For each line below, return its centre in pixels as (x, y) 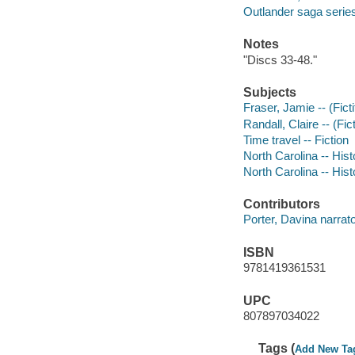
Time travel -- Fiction (296, 139)
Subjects (269, 92)
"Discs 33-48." (280, 59)
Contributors (281, 204)
